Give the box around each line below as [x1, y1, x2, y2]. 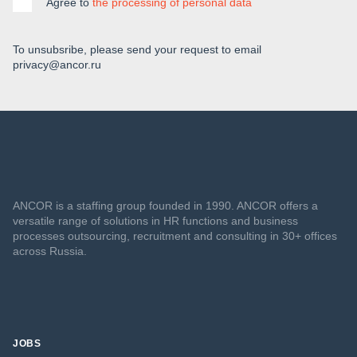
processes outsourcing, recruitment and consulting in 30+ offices [13, 229, 337, 243]
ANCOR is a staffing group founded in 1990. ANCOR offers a [13, 199, 318, 213]
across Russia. [13, 245, 93, 258]
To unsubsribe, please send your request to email [12, 43, 261, 57]
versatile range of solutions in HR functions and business [13, 214, 298, 228]
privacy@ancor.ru [12, 58, 101, 72]
